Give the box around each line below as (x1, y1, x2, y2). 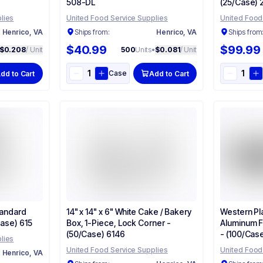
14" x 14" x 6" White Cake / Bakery (66, 207, 191, 217)
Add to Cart (149, 69, 189, 78)
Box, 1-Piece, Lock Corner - (66, 218, 171, 228)
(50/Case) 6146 (66, 229, 125, 239)
